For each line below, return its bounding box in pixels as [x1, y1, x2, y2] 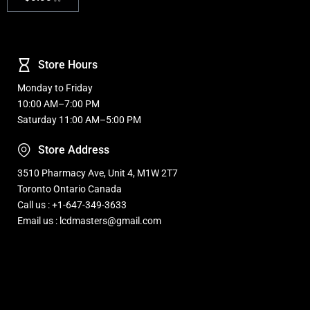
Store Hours [38, 57, 98, 71]
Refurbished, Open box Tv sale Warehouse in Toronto [17, 279, 242, 291]
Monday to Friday [17, 82, 93, 93]
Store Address [38, 143, 109, 156]
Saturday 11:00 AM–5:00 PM [17, 113, 141, 125]
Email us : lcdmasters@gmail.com [17, 215, 161, 226]
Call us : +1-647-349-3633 [17, 199, 127, 210]
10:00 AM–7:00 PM [17, 98, 100, 109]
